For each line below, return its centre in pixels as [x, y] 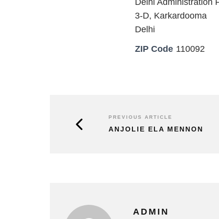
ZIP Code [154, 49]
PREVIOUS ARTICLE [141, 117]
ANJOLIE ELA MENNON [156, 129]
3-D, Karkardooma [171, 16]
